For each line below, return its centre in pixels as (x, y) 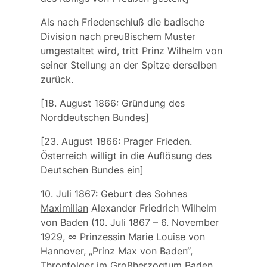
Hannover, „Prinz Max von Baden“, (116, 251)
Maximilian (64, 208)
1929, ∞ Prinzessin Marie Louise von (122, 237)
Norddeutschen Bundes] (94, 118)
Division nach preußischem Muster (118, 37)
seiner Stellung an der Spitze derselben (128, 65)
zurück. (57, 80)
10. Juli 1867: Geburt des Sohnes (114, 194)
